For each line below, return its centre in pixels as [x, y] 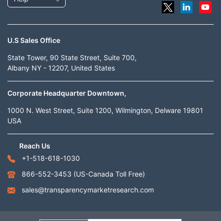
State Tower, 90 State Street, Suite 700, [72, 58]
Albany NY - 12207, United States [61, 68]
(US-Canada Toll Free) [109, 174]
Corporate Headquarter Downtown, [67, 93]
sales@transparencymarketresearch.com [88, 190]
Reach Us [35, 146]
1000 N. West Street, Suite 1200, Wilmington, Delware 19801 [105, 110]
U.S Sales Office [34, 40]
